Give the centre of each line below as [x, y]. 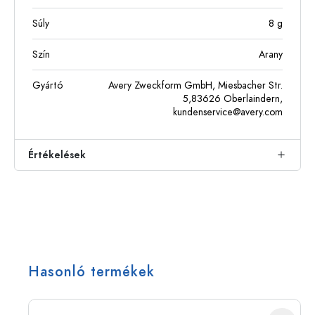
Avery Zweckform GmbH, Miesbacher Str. [195, 85]
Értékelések [57, 155]
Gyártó [47, 85]
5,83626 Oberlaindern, [233, 99]
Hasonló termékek [91, 271]
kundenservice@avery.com [228, 112]
